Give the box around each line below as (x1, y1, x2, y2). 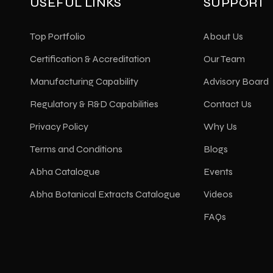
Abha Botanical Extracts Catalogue (30, 188, 180, 200)
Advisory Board (204, 75, 269, 87)
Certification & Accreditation (30, 52, 151, 65)
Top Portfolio (30, 30, 85, 42)
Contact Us (204, 97, 252, 110)
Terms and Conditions (30, 143, 122, 155)
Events (204, 165, 233, 177)
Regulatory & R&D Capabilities (30, 97, 158, 110)
